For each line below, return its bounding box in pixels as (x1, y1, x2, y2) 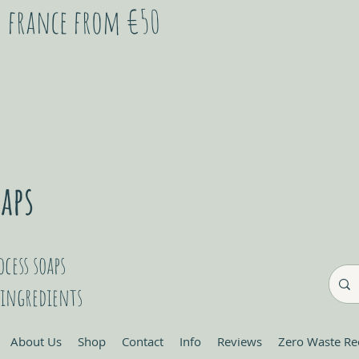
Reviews (217, 333, 262, 349)
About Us (10, 333, 62, 349)
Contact (122, 333, 163, 349)
